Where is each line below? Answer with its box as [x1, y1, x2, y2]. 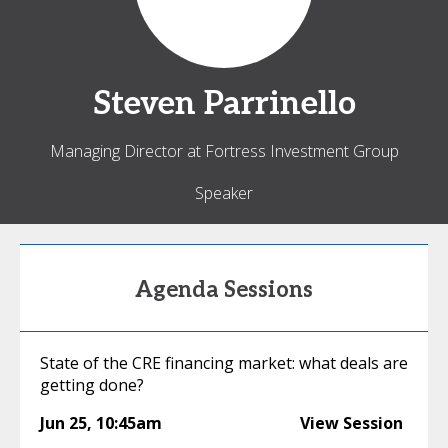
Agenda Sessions [135, 277, 313, 303]
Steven [92, 85, 196, 123]
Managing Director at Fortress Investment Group [49, 140, 399, 162]
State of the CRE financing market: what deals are [40, 352, 408, 374]
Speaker [195, 182, 253, 204]
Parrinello [203, 85, 356, 123]
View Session [300, 412, 403, 434]
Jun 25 [40, 412, 87, 434]
